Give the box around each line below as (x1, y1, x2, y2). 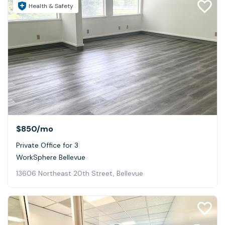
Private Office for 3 (16, 141, 78, 150)
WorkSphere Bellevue (16, 153, 85, 162)
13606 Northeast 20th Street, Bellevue (16, 169, 143, 178)
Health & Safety (29, 2, 73, 11)
